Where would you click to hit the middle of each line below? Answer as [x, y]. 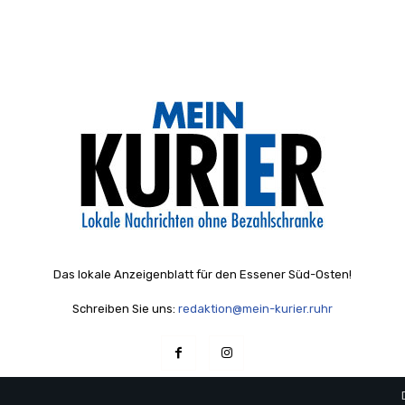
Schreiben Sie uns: [125, 309]
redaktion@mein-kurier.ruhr [255, 309]
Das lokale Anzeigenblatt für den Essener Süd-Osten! [202, 275]
